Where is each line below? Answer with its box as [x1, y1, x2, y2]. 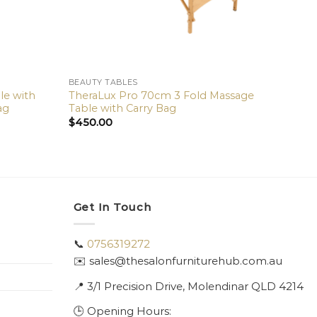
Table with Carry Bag [68, 101, 176, 115]
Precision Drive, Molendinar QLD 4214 [103, 279, 304, 293]
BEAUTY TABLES [68, 77, 138, 87]
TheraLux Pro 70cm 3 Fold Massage [68, 88, 254, 102]
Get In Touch [73, 200, 151, 214]
